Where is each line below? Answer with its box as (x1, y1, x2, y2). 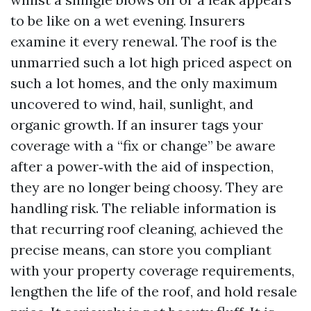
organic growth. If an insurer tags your (10, 116, 263, 133)
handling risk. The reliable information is (10, 199, 276, 217)
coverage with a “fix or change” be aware (10, 137, 276, 154)
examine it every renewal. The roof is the (10, 33, 277, 50)
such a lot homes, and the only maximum (10, 74, 278, 92)
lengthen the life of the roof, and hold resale (10, 283, 297, 300)
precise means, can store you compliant (10, 241, 271, 258)
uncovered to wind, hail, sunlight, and (10, 95, 253, 112)
